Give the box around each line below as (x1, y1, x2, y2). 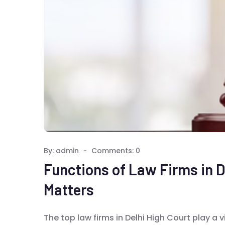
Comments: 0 (91, 145, 140, 156)
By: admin (44, 145, 79, 156)
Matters (44, 180, 94, 198)
